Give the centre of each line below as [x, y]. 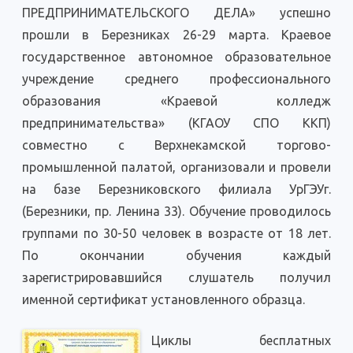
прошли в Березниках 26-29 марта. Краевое [176, 35]
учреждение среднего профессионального [176, 79]
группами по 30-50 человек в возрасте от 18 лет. [176, 234]
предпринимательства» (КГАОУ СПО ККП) [176, 123]
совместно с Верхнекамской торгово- [176, 145]
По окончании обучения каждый [176, 256]
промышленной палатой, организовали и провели [176, 167]
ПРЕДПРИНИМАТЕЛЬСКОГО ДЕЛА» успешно [176, 13]
